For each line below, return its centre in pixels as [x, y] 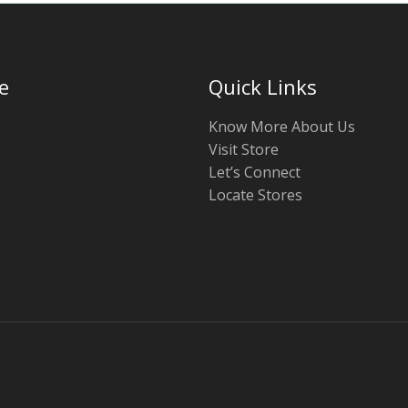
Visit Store [244, 149]
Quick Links [263, 86]
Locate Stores [255, 194]
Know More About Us [282, 126]
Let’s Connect [255, 172]
